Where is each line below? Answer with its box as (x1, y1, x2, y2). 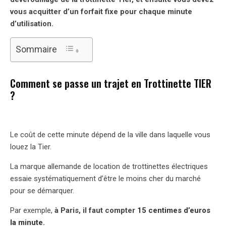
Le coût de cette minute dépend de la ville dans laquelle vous (10, 130, 210, 139)
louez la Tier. (10, 142, 51, 151)
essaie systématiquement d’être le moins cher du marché (10, 174, 201, 183)
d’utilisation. (10, 19, 53, 28)
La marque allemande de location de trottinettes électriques (10, 161, 208, 171)
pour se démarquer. (10, 186, 74, 195)
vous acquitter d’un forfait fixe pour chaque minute (10, 7, 192, 16)
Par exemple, (10, 205, 54, 215)
